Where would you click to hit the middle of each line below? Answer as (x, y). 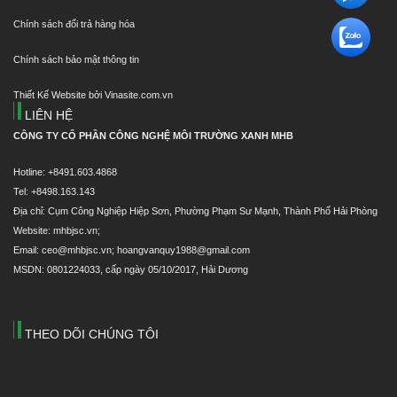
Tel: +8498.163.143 (54, 191)
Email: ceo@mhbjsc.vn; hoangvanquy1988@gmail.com (132, 249)
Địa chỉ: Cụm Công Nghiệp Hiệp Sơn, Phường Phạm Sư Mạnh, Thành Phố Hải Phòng (195, 210)
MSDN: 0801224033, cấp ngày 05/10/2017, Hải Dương (131, 269)
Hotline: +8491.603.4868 (65, 171)
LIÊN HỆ (47, 116)
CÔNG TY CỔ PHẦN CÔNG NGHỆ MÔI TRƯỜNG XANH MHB (153, 136)
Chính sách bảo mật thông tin (76, 60)
